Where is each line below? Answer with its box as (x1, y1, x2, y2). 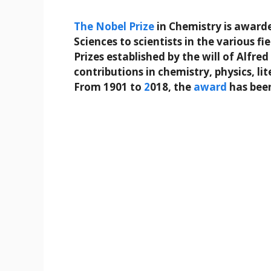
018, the (150, 80, 194, 94)
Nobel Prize (96, 19, 154, 34)
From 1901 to (74, 80, 144, 94)
